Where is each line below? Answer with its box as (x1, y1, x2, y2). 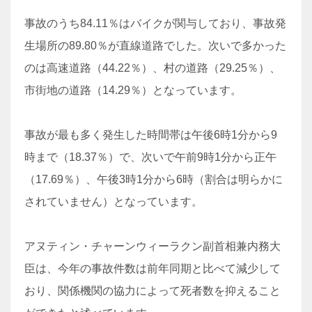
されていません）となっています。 (24, 196, 203, 208)
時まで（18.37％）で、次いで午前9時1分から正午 (24, 151, 276, 163)
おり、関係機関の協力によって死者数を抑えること (24, 285, 281, 297)
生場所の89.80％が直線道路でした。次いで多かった (24, 40, 286, 52)
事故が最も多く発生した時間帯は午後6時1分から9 (24, 129, 277, 141)
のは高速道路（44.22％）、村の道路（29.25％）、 (24, 62, 281, 74)
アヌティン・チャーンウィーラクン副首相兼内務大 (24, 240, 281, 252)
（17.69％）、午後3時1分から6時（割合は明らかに (24, 173, 283, 185)
